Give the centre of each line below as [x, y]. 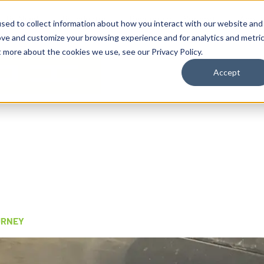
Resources [150, 19]
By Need [22, 19]
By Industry [84, 19]
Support [199, 19]
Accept [227, 72]
